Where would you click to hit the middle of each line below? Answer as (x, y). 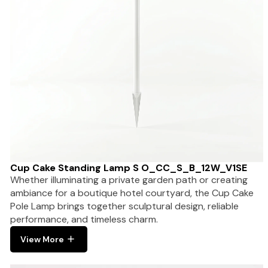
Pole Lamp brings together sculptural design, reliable (124, 206)
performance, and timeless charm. (84, 219)
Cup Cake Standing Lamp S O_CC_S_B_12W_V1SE (129, 167)
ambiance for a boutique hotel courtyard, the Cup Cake (132, 193)
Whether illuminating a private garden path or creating (129, 179)
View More (42, 239)
